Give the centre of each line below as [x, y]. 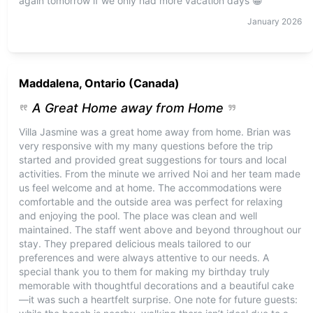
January [263, 21]
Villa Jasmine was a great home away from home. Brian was [154, 132]
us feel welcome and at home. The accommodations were [150, 188]
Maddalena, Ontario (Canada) [99, 83]
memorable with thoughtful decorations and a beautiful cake [156, 285]
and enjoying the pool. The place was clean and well [138, 216]
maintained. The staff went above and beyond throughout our [160, 230]
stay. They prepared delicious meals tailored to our [134, 243]
